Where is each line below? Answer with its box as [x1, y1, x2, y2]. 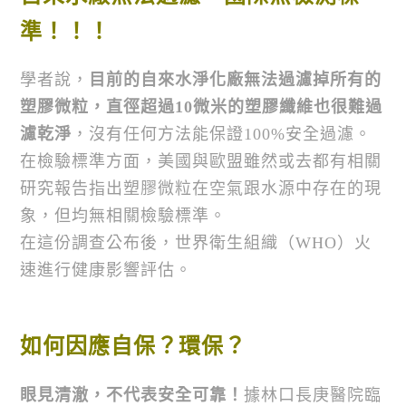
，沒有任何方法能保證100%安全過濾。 [72, 125, 372, 144]
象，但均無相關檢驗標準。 [20, 207, 227, 226]
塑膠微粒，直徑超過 [20, 98, 176, 117]
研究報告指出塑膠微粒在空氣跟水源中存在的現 [20, 179, 382, 198]
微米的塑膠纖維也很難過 [193, 98, 383, 117]
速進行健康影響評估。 [20, 261, 193, 280]
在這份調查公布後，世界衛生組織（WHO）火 [20, 234, 372, 253]
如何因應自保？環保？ [20, 334, 247, 358]
